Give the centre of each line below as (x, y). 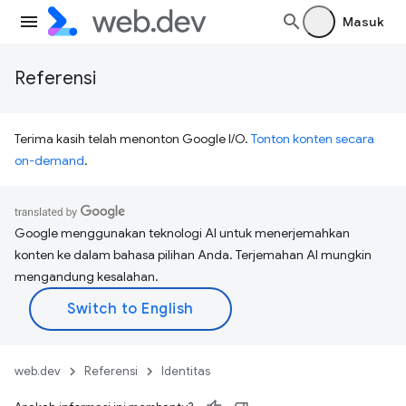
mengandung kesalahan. (87, 276)
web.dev (38, 371)
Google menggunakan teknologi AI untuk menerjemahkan (182, 233)
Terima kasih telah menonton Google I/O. (133, 139)
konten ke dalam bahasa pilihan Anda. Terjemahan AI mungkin (193, 255)
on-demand (49, 160)
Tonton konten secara (313, 139)
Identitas (186, 371)
